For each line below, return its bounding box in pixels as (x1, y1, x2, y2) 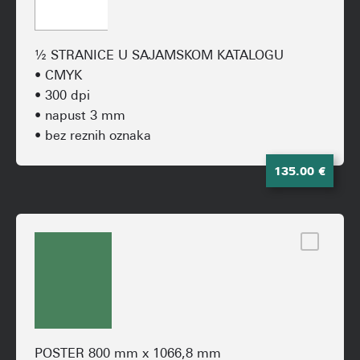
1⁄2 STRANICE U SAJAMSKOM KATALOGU (35, 50, 284, 63)
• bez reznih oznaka (35, 130, 151, 144)
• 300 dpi (35, 90, 90, 104)
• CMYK (35, 70, 82, 84)
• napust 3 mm (35, 110, 125, 124)
